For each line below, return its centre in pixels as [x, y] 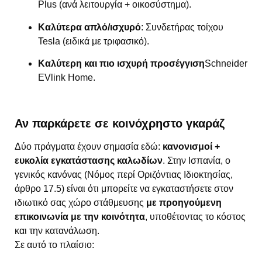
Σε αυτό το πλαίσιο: [54, 245]
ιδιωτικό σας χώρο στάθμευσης [80, 203]
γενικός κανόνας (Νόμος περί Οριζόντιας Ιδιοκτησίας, [124, 175]
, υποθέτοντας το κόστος [195, 217]
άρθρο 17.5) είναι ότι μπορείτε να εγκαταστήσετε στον [124, 189]
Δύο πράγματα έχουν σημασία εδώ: [89, 147]
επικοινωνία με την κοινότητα [80, 217]
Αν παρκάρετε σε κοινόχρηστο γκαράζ [120, 124]
